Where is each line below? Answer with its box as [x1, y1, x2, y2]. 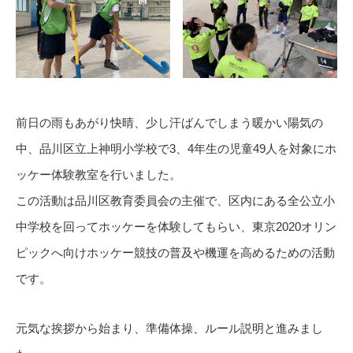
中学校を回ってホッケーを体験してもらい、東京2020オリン [16, 220, 336, 233]
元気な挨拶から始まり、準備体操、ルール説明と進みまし [16, 321, 323, 335]
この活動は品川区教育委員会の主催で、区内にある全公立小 [16, 194, 335, 207]
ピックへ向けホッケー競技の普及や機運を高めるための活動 [16, 246, 335, 259]
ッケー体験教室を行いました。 [16, 168, 181, 181]
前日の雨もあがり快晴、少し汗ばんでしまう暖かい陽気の [16, 116, 323, 129]
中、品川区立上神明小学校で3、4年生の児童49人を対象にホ [16, 142, 336, 155]
